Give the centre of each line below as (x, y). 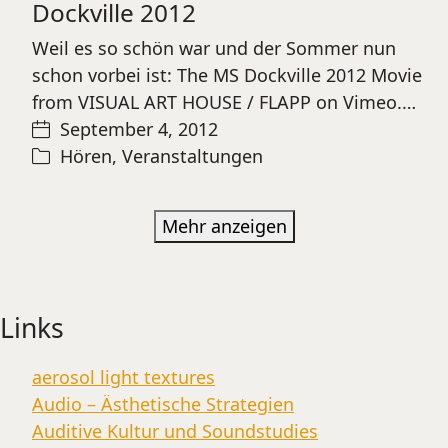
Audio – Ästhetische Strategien (163, 404)
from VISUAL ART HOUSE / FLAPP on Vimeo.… (224, 102)
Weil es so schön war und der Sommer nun (214, 48)
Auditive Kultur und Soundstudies (175, 431)
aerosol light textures (123, 377)
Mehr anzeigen (224, 226)
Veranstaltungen (192, 156)
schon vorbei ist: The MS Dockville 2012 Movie (227, 75)
